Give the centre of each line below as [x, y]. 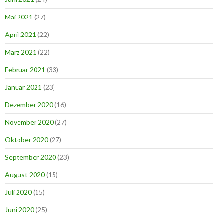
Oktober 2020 [27, 140]
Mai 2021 [19, 17]
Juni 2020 [19, 210]
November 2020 [29, 122]
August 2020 [25, 175]
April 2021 [20, 35]
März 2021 [21, 52]
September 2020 [30, 157]
